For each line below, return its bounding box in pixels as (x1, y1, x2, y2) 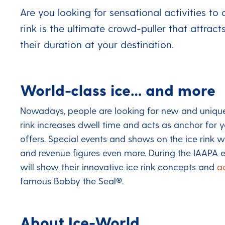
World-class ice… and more (20, 81, 215, 99)
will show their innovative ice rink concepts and (20, 161, 217, 172)
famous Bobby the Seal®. (20, 175, 124, 186)
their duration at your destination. (20, 38, 174, 50)
